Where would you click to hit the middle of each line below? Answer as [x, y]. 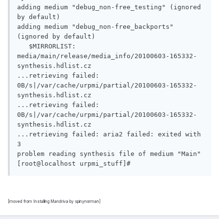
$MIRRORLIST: [23, 46]
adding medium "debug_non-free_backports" [95, 27]
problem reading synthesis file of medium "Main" [109, 154]
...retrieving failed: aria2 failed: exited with [109, 134]
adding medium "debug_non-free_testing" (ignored [109, 7]
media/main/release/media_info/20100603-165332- [107, 56]
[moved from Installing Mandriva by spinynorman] [54, 202]
